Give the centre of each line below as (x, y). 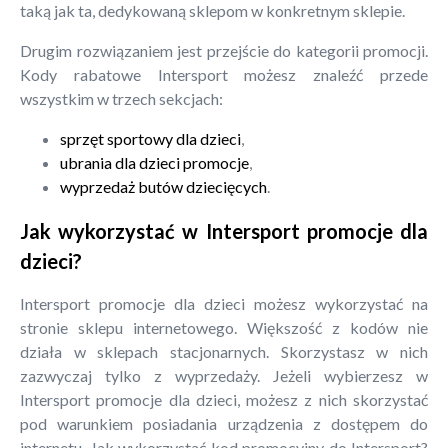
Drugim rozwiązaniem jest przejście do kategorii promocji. (224, 51)
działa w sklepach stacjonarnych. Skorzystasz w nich (224, 352)
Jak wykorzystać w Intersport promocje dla (224, 230)
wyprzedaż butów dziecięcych (163, 187)
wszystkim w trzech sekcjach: (121, 99)
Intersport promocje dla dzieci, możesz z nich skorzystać (224, 400)
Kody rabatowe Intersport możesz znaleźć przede (224, 75)
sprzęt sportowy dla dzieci (150, 139)
